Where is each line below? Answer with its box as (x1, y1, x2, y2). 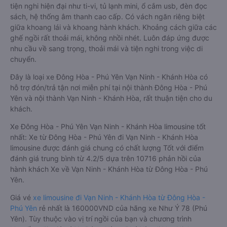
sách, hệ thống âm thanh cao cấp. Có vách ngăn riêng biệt (10, 12, 205, 21)
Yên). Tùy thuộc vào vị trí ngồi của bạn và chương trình (10, 214, 192, 223)
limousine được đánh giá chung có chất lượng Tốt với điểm (10, 143, 204, 152)
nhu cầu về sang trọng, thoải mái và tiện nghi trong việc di (10, 44, 203, 53)
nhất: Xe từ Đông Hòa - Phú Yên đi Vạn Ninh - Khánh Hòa (10, 133, 198, 141)
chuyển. (10, 55, 36, 63)
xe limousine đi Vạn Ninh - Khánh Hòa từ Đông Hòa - (33, 193, 205, 202)
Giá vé (10, 193, 33, 202)
